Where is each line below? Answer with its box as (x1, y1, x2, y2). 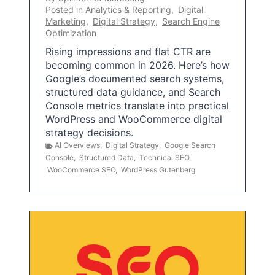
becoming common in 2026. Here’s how (45, 59, 230, 72)
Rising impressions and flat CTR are (45, 45, 211, 58)
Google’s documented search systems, (45, 72, 224, 85)
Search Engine (162, 16, 220, 27)
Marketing (45, 16, 86, 27)
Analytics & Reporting (85, 4, 171, 15)
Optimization (45, 28, 96, 39)
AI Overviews (55, 141, 100, 150)
